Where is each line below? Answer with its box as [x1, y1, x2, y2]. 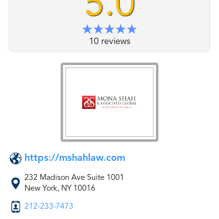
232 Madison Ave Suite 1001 [24, 174, 124, 182]
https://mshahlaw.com [24, 153, 125, 163]
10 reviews [88, 37, 131, 46]
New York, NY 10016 [24, 184, 95, 193]
